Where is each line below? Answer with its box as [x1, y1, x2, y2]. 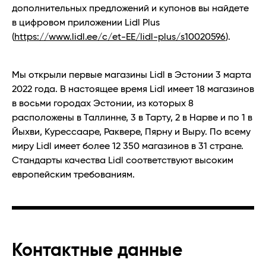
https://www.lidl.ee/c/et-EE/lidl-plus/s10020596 [14, 32, 226, 42]
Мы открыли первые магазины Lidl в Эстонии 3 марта [12, 70, 251, 80]
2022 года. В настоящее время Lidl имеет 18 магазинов [12, 84, 254, 94]
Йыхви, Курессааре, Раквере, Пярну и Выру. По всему [12, 127, 251, 137]
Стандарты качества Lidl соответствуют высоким [12, 156, 233, 166]
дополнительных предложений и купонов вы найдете [12, 4, 249, 14]
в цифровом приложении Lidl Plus [12, 18, 160, 28]
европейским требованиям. [12, 170, 135, 180]
